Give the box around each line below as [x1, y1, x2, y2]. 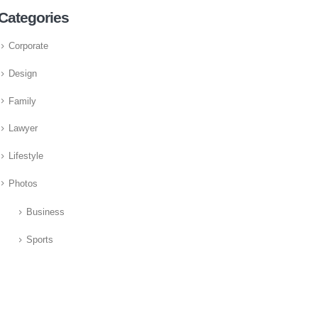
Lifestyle [9, 150, 43, 161]
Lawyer [9, 124, 38, 134]
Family [9, 96, 36, 106]
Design [9, 68, 37, 79]
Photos [9, 178, 38, 189]
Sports [26, 234, 53, 245]
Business [26, 207, 65, 218]
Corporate [9, 41, 48, 52]
